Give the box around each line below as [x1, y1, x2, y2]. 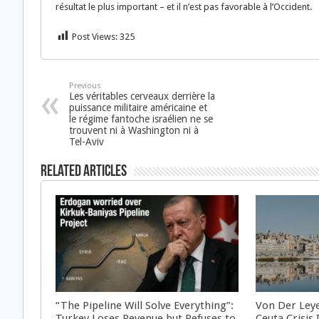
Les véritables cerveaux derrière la [69, 90, 215, 102]
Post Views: [72, 31, 117, 42]
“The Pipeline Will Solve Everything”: [56, 299, 234, 313]
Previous [69, 80, 101, 90]
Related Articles [41, 163, 127, 180]
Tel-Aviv [69, 135, 104, 147]
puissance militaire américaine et [69, 101, 207, 113]
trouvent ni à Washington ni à [69, 124, 199, 136]
